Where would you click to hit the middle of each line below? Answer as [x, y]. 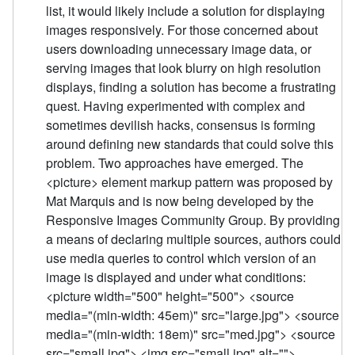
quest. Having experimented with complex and [176, 105]
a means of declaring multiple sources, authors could [194, 239]
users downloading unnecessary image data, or [179, 48]
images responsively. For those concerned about [182, 29]
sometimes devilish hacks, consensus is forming [181, 124]
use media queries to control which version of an [181, 258]
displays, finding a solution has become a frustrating [191, 86]
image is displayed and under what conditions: [176, 277]
